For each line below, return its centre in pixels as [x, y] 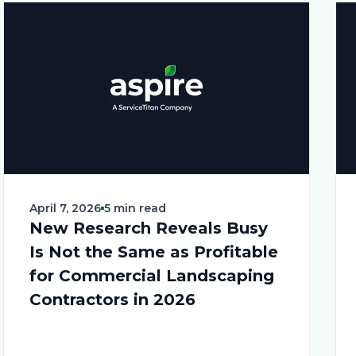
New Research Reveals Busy [149, 228]
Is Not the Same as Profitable [154, 252]
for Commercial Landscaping [152, 275]
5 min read [135, 208]
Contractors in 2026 [112, 299]
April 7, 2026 [65, 208]
